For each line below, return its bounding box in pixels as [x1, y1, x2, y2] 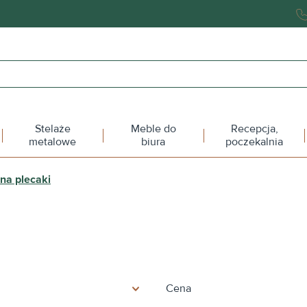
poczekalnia [225, 135, 284, 149]
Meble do [130, 122, 176, 136]
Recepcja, [230, 122, 278, 136]
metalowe [29, 135, 77, 149]
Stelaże [34, 122, 71, 136]
